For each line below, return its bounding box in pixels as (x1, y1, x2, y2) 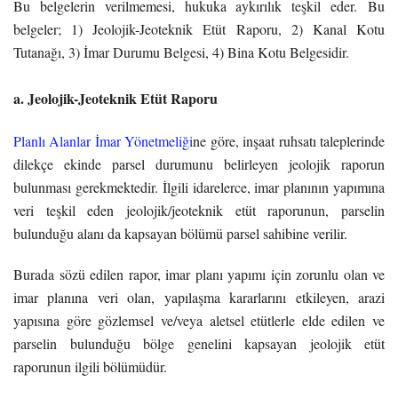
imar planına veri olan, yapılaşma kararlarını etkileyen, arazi (13, 287, 385, 306)
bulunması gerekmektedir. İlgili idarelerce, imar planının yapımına (13, 177, 385, 196)
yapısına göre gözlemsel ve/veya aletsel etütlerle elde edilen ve (13, 310, 385, 330)
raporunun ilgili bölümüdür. (13, 356, 167, 376)
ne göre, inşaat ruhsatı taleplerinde (193, 131, 386, 150)
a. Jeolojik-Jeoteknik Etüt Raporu (13, 87, 218, 108)
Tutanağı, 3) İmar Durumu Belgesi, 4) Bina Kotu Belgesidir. (13, 42, 349, 61)
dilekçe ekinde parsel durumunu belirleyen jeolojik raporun (13, 154, 385, 173)
